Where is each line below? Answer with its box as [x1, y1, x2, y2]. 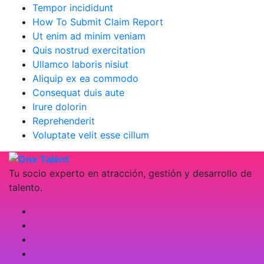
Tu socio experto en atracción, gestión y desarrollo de [9, 167, 252, 180]
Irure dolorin [32, 100, 87, 113]
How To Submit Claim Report [32, 15, 163, 28]
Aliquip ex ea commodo [32, 72, 138, 84]
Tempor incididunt [32, 1, 113, 14]
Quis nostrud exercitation [32, 44, 145, 56]
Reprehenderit [32, 114, 95, 127]
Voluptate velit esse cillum [32, 128, 149, 141]
